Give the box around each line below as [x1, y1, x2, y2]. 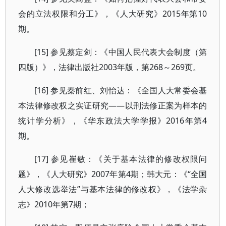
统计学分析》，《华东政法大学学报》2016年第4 [18, 115, 207, 126]
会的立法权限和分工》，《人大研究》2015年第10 [18, 8, 207, 19]
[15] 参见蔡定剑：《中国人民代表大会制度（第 [34, 46, 207, 58]
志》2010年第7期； [18, 199, 89, 210]
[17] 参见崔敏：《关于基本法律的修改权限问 [34, 153, 207, 164]
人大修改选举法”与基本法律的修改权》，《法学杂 [18, 184, 207, 195]
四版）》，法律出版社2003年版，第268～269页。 [18, 62, 201, 73]
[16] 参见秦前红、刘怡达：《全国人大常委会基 [34, 85, 207, 96]
